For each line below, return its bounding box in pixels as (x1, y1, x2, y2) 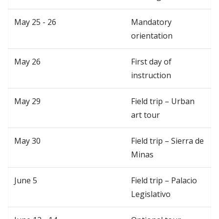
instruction (131, 69, 171, 81)
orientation (131, 30, 173, 41)
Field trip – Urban (131, 95, 195, 107)
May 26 (14, 56, 41, 67)
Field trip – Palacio (131, 175, 197, 186)
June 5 (14, 175, 37, 186)
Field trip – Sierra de (131, 135, 204, 146)
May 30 (14, 135, 41, 146)
